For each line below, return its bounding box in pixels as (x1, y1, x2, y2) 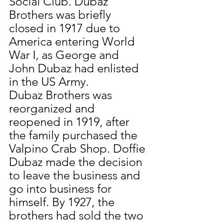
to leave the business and (9, 168, 143, 183)
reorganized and (9, 101, 98, 116)
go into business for (9, 181, 114, 196)
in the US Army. (9, 74, 89, 89)
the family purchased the (9, 128, 140, 143)
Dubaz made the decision (9, 155, 145, 169)
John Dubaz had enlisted (9, 61, 142, 76)
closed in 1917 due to (9, 21, 123, 36)
